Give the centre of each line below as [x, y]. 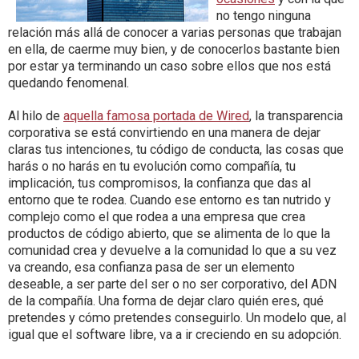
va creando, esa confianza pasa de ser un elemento [151, 267]
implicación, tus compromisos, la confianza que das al [159, 183]
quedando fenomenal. [69, 83]
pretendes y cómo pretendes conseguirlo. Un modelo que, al [177, 318]
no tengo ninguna [264, 16]
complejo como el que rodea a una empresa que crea [157, 217]
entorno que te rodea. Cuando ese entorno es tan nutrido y [169, 200]
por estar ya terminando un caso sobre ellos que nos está [169, 66]
